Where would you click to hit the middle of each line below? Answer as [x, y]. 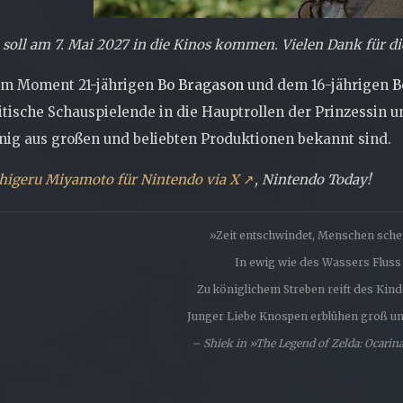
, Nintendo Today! [313, 179]
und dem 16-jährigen [318, 85]
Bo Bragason [201, 85]
